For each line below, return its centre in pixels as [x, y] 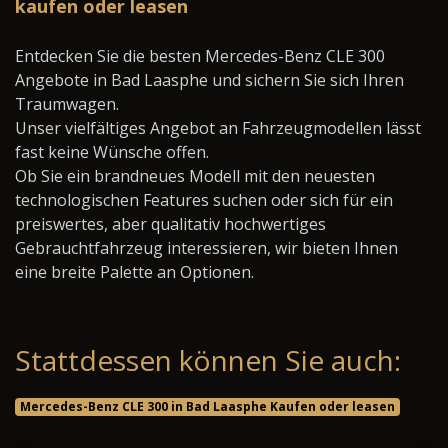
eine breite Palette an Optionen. [134, 272]
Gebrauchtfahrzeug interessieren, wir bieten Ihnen [206, 248]
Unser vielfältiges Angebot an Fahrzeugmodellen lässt [218, 128]
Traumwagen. [67, 104]
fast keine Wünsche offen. [112, 152]
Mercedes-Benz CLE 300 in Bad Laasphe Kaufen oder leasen [207, 407]
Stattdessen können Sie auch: [208, 360]
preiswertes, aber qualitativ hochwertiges [170, 224]
